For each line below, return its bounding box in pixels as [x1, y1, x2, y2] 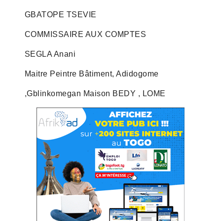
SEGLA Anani [24, 49, 76, 58]
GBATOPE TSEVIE [24, 10, 97, 19]
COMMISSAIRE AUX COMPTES [24, 30, 147, 38]
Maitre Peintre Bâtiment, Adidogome [24, 69, 159, 78]
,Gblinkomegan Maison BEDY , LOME [24, 89, 166, 98]
